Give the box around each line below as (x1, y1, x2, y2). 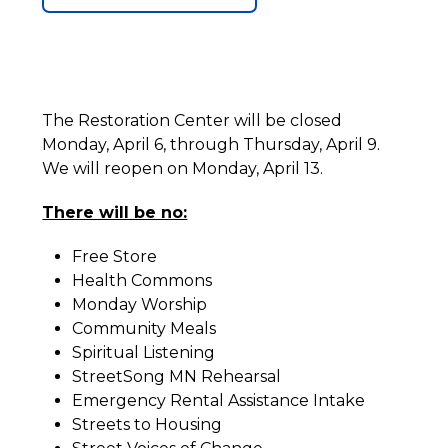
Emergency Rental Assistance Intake (72, 391, 366, 410)
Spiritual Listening (72, 343, 216, 362)
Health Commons (72, 271, 213, 290)
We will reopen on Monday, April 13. (42, 159, 324, 178)
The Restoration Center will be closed (42, 111, 343, 130)
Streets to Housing (72, 415, 223, 434)
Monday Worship (72, 295, 208, 314)
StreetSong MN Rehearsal (72, 367, 282, 386)
